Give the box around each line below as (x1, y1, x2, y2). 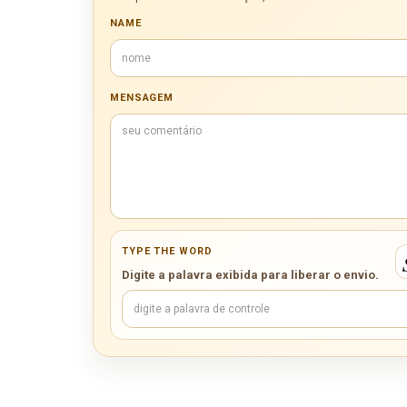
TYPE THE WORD (122, 245, 213, 258)
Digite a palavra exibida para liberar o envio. (122, 267, 379, 282)
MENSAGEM (110, 92, 174, 104)
